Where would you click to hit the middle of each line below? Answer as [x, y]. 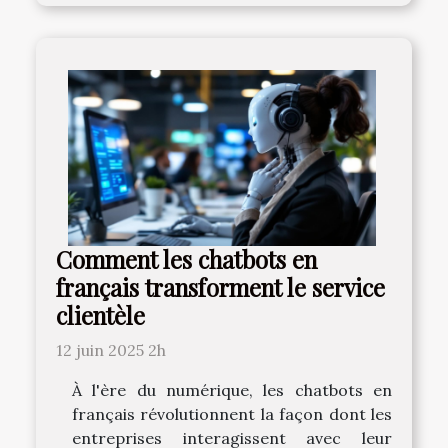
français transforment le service [220, 288]
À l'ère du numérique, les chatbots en [232, 390]
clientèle [100, 316]
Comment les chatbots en [186, 260]
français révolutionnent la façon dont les [232, 414]
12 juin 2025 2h [111, 350]
